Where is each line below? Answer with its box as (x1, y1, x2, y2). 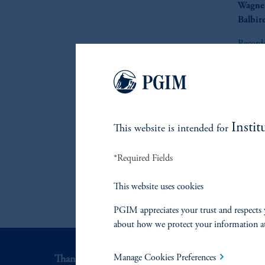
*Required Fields (114, 153, 173, 163)
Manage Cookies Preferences (114, 253, 216, 263)
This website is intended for (114, 123, 231, 134)
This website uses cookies (114, 182, 203, 192)
